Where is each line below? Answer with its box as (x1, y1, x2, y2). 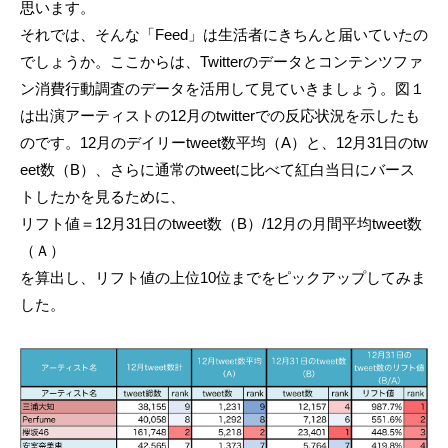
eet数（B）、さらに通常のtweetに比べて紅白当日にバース (20, 161, 415, 179)
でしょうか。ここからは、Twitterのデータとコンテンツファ (20, 53, 423, 71)
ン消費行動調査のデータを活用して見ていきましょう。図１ (20, 80, 425, 98)
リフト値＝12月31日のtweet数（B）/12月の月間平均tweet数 (20, 215, 422, 233)
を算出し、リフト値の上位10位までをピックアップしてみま (20, 269, 426, 287)
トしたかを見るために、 (20, 188, 185, 206)
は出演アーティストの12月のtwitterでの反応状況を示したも (20, 107, 420, 125)
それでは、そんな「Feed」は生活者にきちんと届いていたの (20, 26, 428, 44)
